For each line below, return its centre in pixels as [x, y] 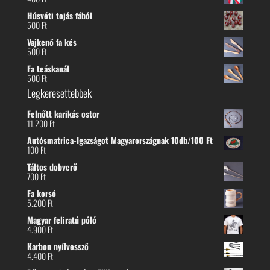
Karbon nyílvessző [58, 246]
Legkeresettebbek [59, 93]
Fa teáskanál [48, 69]
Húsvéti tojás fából [59, 16]
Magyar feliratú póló [61, 220]
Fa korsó [41, 193]
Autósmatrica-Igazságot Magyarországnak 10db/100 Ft [120, 140]
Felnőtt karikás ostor [63, 114]
